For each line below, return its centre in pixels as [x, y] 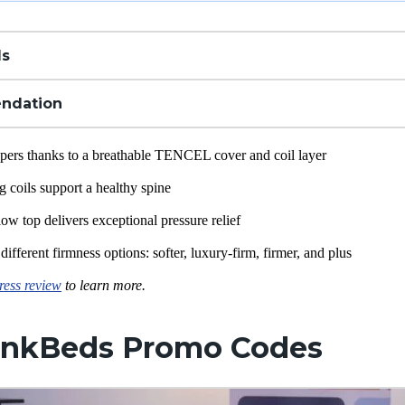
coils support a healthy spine [90, 188]
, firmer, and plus [306, 253]
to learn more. [104, 285]
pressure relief [201, 220]
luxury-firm [223, 253]
